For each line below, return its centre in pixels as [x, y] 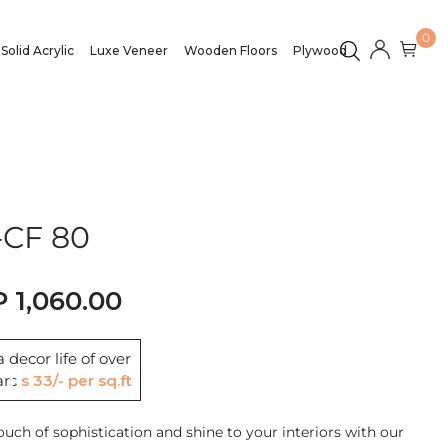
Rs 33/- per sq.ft [76, 380]
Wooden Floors [231, 50]
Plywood [320, 50]
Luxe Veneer [129, 50]
